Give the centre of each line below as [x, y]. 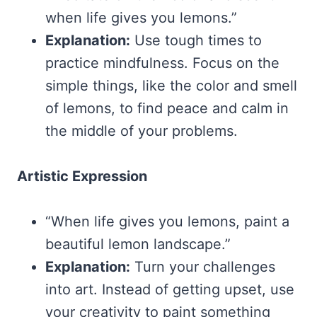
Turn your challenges [203, 266]
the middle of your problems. [142, 131]
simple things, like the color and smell [171, 85]
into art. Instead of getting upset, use [170, 289]
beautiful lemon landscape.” [138, 244]
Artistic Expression [82, 176]
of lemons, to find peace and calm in [167, 108]
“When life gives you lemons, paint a [167, 221]
